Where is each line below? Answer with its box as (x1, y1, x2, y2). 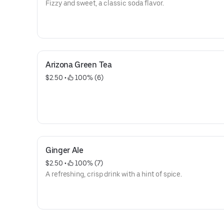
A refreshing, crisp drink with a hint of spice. (45, 170, 182, 178)
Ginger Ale (45, 145, 83, 155)
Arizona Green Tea (45, 60, 112, 69)
